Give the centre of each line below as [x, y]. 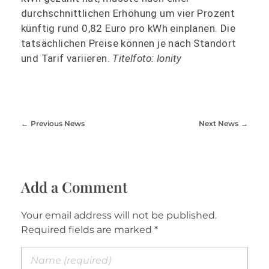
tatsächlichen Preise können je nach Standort [129, 43]
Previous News [57, 123]
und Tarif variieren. [67, 58]
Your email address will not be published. [119, 215]
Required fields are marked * [89, 229]
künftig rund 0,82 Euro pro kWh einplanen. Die [128, 28]
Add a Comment [74, 186]
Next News [219, 123]
